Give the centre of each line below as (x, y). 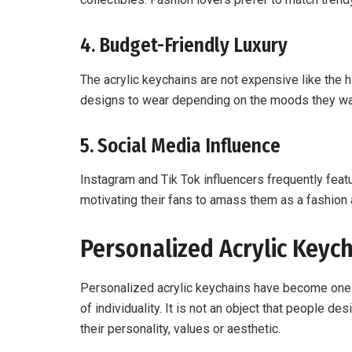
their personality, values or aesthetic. (180, 329)
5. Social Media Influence (180, 146)
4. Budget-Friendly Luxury (184, 46)
